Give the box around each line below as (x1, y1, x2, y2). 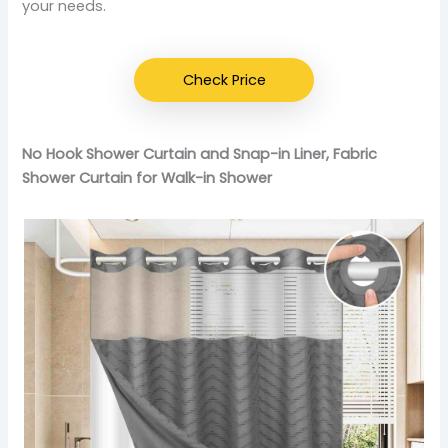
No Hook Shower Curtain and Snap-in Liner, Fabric (22, 143, 378, 164)
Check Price (182, 69, 266, 90)
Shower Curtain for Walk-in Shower (22, 167, 273, 188)
